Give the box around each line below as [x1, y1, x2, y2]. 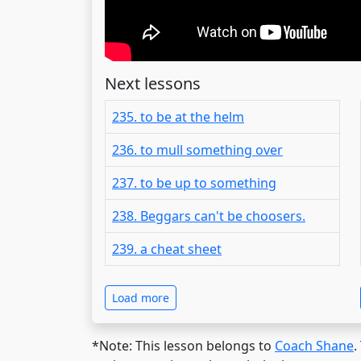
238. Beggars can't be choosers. [112, 206, 305, 225]
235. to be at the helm [112, 107, 244, 126]
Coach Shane [275, 336, 354, 355]
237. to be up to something [112, 173, 276, 192]
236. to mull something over [112, 140, 283, 159]
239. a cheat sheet [112, 239, 222, 258]
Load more [112, 289, 169, 305]
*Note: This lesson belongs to [92, 336, 275, 355]
